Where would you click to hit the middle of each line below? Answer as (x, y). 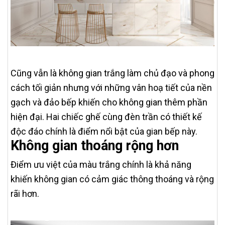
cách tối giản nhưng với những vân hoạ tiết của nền (111, 87)
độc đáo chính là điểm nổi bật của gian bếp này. (104, 131)
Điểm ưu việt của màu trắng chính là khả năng (101, 164)
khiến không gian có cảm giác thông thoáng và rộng (112, 179)
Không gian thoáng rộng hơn (95, 145)
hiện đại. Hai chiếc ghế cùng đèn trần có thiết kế (106, 117)
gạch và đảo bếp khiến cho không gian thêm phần (109, 102)
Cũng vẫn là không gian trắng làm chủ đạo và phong (113, 73)
